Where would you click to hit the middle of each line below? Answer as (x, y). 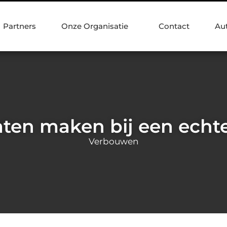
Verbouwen (113, 141)
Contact (174, 26)
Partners (20, 26)
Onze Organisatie (95, 26)
